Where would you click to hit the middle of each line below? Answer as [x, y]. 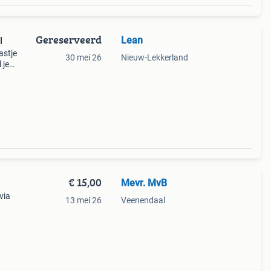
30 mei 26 [83, 57]
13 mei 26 [83, 200]
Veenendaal [143, 200]
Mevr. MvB [144, 183]
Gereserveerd [68, 40]
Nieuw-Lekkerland [154, 57]
